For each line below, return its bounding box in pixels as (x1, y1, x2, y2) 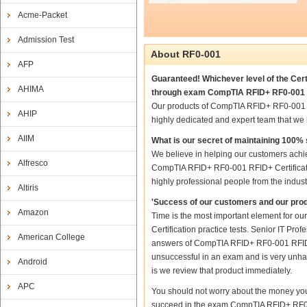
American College (18, 232, 85, 242)
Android (18, 257, 47, 267)
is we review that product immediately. (151, 266, 292, 275)
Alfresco (18, 158, 48, 168)
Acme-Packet (18, 10, 67, 20)
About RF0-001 (151, 49, 221, 60)
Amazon (18, 208, 49, 217)
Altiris (18, 183, 38, 193)
